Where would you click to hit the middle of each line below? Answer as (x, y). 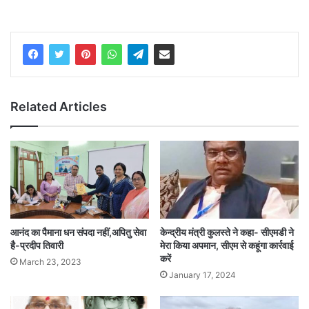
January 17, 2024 (202, 275)
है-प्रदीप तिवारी (37, 246)
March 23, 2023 (50, 262)
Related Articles (59, 107)
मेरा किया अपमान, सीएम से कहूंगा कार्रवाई (227, 246)
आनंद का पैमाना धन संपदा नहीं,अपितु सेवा (78, 232)
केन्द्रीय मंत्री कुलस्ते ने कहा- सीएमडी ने (227, 232)
